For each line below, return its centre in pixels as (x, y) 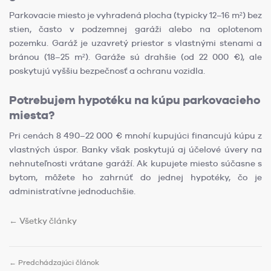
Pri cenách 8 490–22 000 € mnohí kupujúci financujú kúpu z (135, 136)
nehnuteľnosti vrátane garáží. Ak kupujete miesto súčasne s (135, 164)
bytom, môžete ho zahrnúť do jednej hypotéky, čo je (135, 178)
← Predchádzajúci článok (54, 263)
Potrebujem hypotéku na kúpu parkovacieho (135, 100)
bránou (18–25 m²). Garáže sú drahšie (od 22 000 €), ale (135, 57)
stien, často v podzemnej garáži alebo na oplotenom (135, 29)
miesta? (32, 116)
